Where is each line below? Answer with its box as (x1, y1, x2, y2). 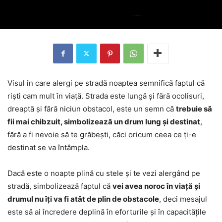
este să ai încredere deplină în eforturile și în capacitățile (7, 207, 206, 217)
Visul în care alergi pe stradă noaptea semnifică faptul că (7, 78, 205, 88)
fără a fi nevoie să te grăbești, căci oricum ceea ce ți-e (7, 129, 196, 139)
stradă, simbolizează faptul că (7, 181, 112, 191)
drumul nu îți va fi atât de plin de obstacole (7, 194, 159, 204)
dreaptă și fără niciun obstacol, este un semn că (7, 104, 176, 113)
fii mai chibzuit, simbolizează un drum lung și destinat (7, 116, 200, 126)
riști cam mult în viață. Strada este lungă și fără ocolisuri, (7, 91, 204, 101)
